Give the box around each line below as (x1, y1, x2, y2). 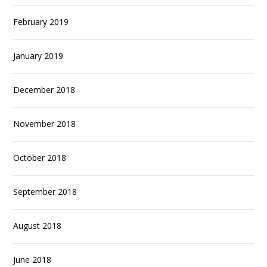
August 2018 (13, 220, 62, 232)
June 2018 (13, 254, 52, 266)
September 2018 (13, 186, 77, 198)
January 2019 (13, 50, 64, 62)
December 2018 (13, 84, 76, 96)
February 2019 (13, 16, 69, 28)
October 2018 (13, 152, 67, 164)
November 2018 (13, 118, 76, 130)
